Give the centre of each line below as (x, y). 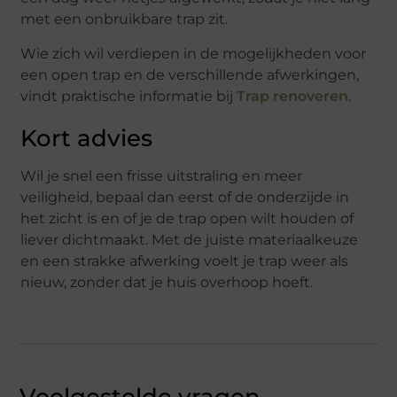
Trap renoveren (293, 96)
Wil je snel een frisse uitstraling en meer (162, 175)
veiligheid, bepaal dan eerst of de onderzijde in (185, 197)
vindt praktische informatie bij (129, 96)
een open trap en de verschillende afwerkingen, (190, 74)
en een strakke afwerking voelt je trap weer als (185, 261)
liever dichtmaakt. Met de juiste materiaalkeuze (190, 239)
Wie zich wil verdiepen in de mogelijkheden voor (194, 53)
